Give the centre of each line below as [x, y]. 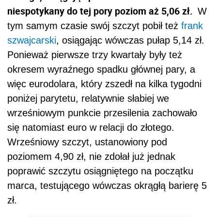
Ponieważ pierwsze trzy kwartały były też [95, 54]
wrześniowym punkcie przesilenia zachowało [102, 113]
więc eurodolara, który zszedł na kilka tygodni [104, 84]
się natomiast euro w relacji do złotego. [91, 127]
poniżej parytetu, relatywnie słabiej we [88, 98]
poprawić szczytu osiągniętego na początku [100, 171]
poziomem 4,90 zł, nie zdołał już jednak [91, 156]
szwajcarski [32, 40]
